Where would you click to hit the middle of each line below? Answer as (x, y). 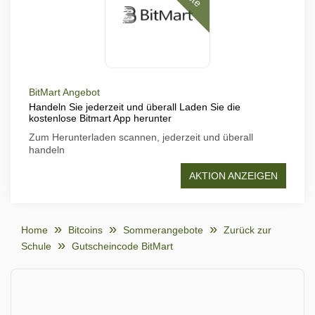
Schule (36, 246)
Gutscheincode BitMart (122, 246)
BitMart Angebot (64, 92)
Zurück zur (247, 230)
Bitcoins (85, 230)
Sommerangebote (163, 230)
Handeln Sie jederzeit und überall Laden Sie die (135, 107)
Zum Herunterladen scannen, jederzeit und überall (141, 137)
